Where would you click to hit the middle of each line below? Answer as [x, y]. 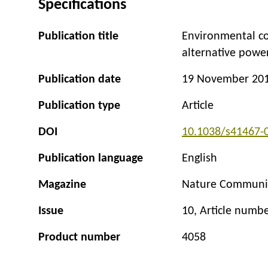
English [200, 159]
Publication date [80, 80]
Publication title [78, 37]
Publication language [91, 159]
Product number [79, 238]
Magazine [62, 185]
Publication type [79, 106]
